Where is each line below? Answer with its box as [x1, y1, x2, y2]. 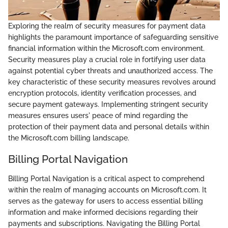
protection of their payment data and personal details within [8, 123, 209, 131]
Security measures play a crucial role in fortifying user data [8, 55, 206, 64]
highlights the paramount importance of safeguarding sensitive [8, 33, 218, 41]
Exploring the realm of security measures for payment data [8, 22, 206, 30]
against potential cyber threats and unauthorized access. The [8, 67, 213, 75]
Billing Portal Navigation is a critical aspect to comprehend [8, 174, 205, 183]
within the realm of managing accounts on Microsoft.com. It [8, 185, 207, 194]
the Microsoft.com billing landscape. [8, 134, 129, 142]
